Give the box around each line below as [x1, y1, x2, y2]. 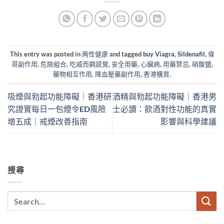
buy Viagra [142, 50, 174, 58]
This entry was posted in [9, 50, 82, 58]
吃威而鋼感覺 [69, 60, 108, 68]
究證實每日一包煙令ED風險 [7, 104, 106, 114]
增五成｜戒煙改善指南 [7, 116, 87, 126]
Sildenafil [177, 50, 205, 58]
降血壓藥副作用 [95, 70, 140, 78]
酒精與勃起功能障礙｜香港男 [112, 91, 216, 101]
